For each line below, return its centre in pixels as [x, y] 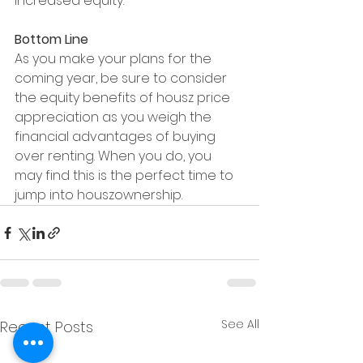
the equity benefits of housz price [124, 98]
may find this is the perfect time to [126, 176]
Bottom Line [51, 40]
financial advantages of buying [117, 137]
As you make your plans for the [115, 59]
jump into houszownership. [98, 195]
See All [240, 325]
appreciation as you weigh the [115, 117]
